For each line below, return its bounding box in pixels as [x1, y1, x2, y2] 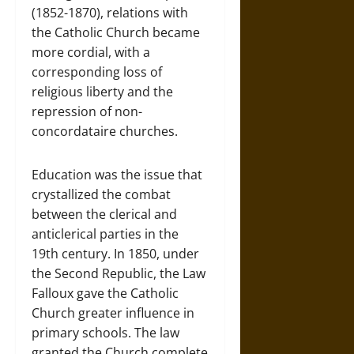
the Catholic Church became [32, 24, 200, 41]
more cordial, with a [32, 43, 150, 61]
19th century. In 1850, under [32, 245, 199, 262]
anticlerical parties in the [32, 225, 179, 243]
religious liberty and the [32, 83, 173, 100]
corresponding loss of [32, 63, 162, 81]
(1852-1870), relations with [32, 4, 188, 21]
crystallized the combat [32, 186, 171, 203]
